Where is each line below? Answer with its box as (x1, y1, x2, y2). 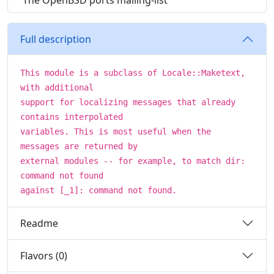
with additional (20, 83, 94, 92)
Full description (20, 32, 91, 46)
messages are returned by (20, 141, 138, 151)
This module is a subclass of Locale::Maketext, (20, 68, 245, 78)
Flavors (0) (20, 248, 67, 262)
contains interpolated (20, 112, 123, 122)
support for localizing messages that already (20, 97, 235, 107)
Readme (20, 216, 58, 230)
